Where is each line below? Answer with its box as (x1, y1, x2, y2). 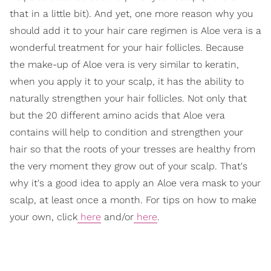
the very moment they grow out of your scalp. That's (10, 160, 247, 172)
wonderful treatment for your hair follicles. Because (10, 42, 244, 54)
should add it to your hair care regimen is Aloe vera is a (10, 25, 261, 37)
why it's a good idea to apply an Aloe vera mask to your (10, 177, 261, 189)
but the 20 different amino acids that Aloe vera (10, 109, 225, 122)
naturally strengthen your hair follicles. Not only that (10, 93, 247, 105)
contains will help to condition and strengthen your (10, 126, 243, 139)
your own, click (10, 211, 77, 223)
